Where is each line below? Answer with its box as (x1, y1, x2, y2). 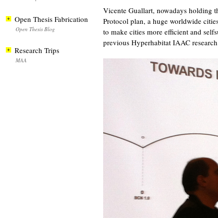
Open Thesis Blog (16, 25, 55, 33)
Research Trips (15, 45, 59, 55)
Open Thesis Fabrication (15, 14, 88, 24)
